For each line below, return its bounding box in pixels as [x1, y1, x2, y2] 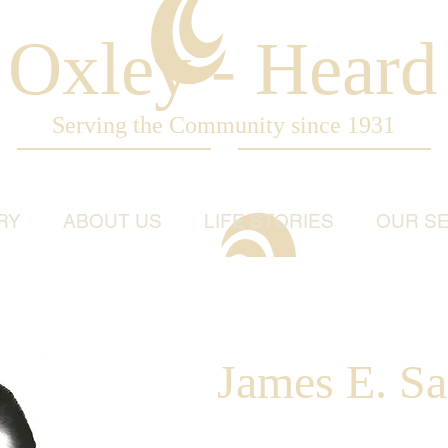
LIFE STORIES [203, 210, 334, 232]
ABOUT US [62, 210, 162, 232]
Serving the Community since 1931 [51, 112, 395, 138]
